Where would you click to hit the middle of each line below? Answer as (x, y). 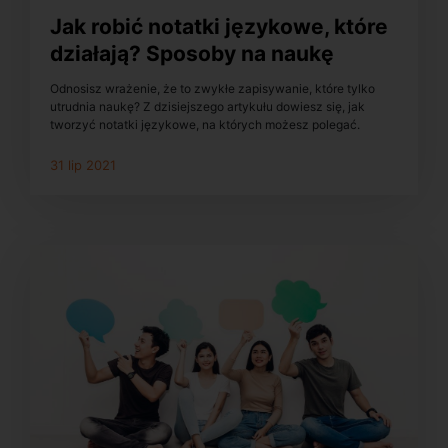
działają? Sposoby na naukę (192, 53)
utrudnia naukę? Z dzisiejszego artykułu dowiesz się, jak (207, 106)
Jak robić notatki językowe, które (219, 26)
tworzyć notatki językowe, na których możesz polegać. (205, 124)
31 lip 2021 (83, 164)
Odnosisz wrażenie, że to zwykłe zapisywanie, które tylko (212, 88)
